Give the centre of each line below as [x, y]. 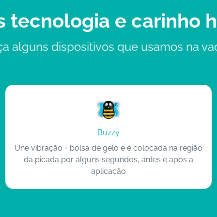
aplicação [108, 171]
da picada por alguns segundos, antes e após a [108, 159]
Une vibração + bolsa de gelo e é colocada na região [108, 148]
